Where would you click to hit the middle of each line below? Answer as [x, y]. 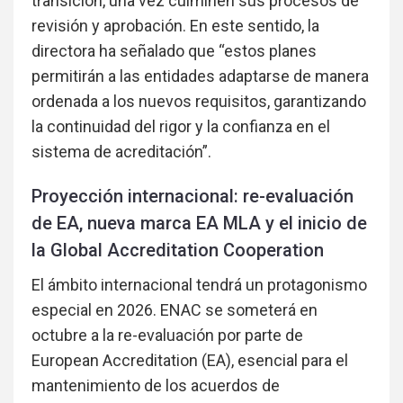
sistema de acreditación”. [121, 152]
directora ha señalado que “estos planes [174, 51]
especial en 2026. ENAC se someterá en [175, 310]
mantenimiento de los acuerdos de [156, 386]
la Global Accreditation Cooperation [178, 251]
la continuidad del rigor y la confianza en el [181, 127]
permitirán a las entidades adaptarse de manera [200, 76]
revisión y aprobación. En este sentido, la [175, 26]
